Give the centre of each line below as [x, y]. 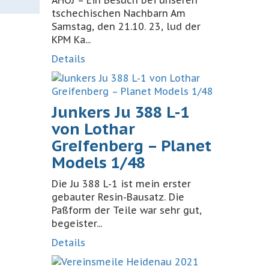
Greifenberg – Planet [131, 146]
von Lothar [93, 129]
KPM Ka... [71, 40]
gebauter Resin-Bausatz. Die [118, 197]
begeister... [77, 223]
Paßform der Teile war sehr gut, [127, 210]
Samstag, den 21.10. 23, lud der [126, 26]
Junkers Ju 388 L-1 [121, 112]
